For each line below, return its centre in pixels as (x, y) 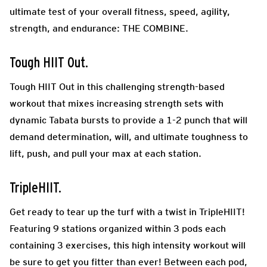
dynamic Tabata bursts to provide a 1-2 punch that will (128, 120)
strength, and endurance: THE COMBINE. (99, 28)
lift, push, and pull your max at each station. (105, 153)
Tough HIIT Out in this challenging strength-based (117, 86)
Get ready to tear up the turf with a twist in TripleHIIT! (127, 212)
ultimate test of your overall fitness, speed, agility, (120, 11)
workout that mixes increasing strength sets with (117, 103)
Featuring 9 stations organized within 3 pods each (118, 228)
